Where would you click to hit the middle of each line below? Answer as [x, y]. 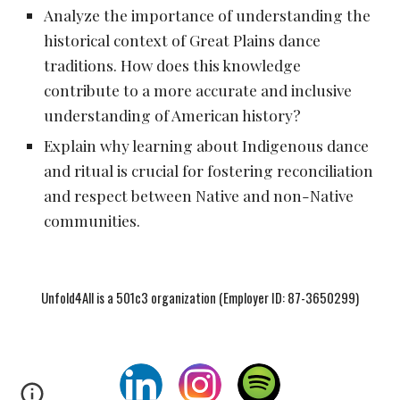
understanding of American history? [173, 115]
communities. [92, 220]
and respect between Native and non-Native [199, 195]
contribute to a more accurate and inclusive [198, 90]
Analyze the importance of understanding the [208, 15]
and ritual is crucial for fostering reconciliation [209, 170]
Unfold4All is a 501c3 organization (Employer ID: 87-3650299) [200, 298]
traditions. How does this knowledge [173, 65]
